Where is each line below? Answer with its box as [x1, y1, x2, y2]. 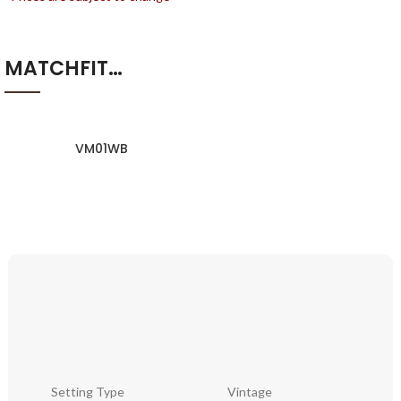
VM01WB [74, 139, 128, 158]
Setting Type [51, 383, 125, 399]
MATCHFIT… [4, 54, 123, 82]
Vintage [227, 383, 273, 399]
